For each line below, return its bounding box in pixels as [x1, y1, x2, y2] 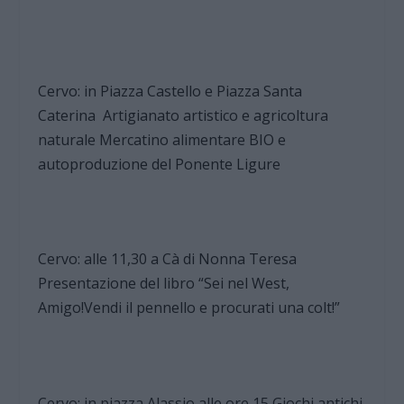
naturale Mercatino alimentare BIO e [38, 130, 287, 151]
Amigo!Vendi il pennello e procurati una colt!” [38, 298, 341, 318]
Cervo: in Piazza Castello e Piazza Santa [38, 81, 303, 102]
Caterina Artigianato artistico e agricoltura [38, 106, 329, 126]
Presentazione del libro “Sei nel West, [38, 273, 290, 294]
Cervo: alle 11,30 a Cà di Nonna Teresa [38, 249, 298, 270]
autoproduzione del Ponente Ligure [38, 154, 281, 175]
